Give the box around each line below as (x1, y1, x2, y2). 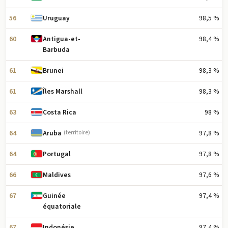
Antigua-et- (43, 34, 81, 44)
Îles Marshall (43, 87, 83, 97)
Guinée (43, 191, 66, 201)
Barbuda (43, 45, 70, 55)
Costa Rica (43, 107, 77, 118)
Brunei (43, 66, 64, 76)
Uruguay (43, 13, 70, 23)
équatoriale (43, 202, 81, 212)
